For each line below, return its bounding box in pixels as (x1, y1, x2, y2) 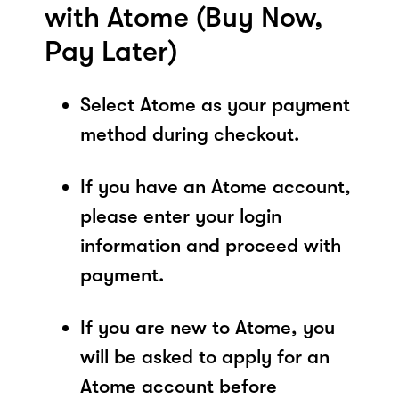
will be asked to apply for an (80, 345, 330, 368)
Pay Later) (45, 34, 177, 68)
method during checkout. (80, 122, 299, 145)
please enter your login (80, 204, 281, 227)
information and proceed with (80, 233, 341, 256)
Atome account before (80, 374, 277, 397)
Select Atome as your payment (80, 93, 350, 116)
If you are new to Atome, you (80, 315, 335, 338)
